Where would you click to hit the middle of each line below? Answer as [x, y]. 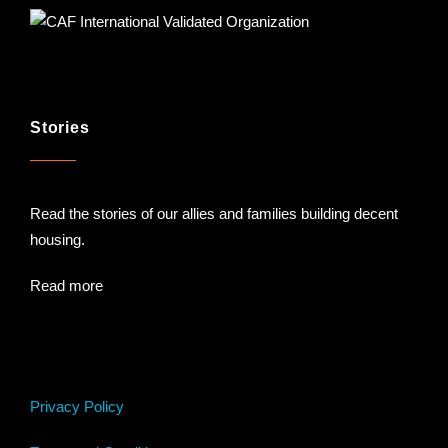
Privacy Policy [77, 406]
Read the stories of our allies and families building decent [214, 213]
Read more [66, 285]
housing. [57, 239]
